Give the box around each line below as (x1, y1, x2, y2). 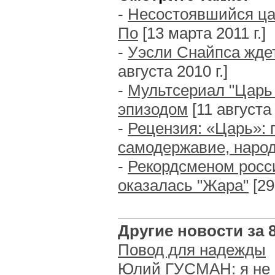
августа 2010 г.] (118, 62, 228, 80)
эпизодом (118, 100, 188, 118)
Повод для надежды (118, 241, 266, 259)
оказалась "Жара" (118, 176, 249, 195)
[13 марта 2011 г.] (138, 24, 266, 42)
